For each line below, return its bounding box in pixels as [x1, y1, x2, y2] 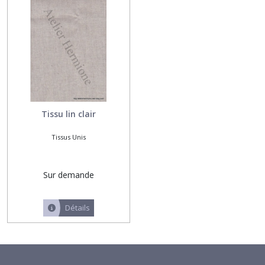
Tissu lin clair [41, 108, 96, 119]
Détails [64, 202, 90, 213]
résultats [3, 18, 43, 31]
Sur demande [43, 169, 94, 180]
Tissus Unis [51, 132, 86, 141]
